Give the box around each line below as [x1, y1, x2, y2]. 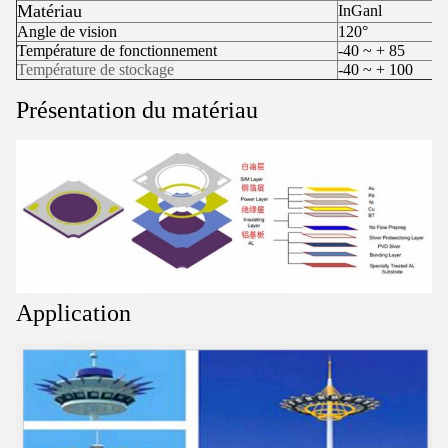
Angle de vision [17, 23, 117, 40]
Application [16, 299, 131, 326]
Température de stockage [17, 61, 174, 78]
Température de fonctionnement [17, 42, 217, 59]
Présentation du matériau [16, 97, 258, 123]
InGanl [338, 2, 382, 19]
